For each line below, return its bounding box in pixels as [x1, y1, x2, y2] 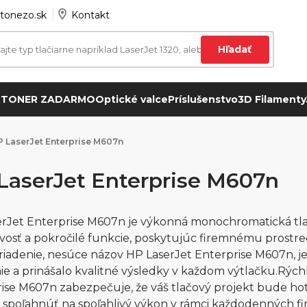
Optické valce [95, 93, 168, 106]
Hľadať [218, 43, 251, 56]
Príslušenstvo [167, 93, 238, 106]
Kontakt [71, 9, 110, 21]
